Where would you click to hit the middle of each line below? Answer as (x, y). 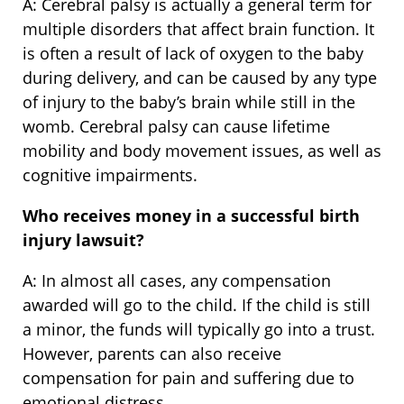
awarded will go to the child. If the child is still (197, 305)
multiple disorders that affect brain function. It (198, 29)
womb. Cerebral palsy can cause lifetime (176, 127)
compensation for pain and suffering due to (188, 378)
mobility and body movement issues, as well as (202, 151)
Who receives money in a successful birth (191, 216)
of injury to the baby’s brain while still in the (189, 102)
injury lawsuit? (83, 240)
